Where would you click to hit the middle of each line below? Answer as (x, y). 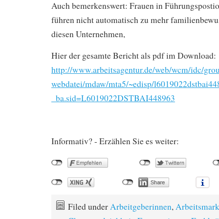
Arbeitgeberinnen (141, 206)
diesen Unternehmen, (88, 34)
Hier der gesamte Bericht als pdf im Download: (134, 55)
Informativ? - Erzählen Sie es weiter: (115, 141)
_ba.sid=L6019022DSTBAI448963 (113, 98)
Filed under (89, 206)
